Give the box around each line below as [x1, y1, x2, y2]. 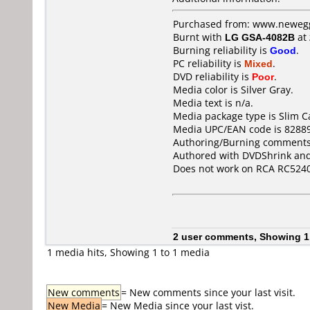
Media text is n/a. [173, 96, 253, 109]
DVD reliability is [173, 70, 252, 83]
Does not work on [173, 162, 256, 175]
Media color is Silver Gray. [173, 83, 293, 96]
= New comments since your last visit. [121, 286, 295, 299]
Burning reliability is [173, 44, 270, 57]
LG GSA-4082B [225, 30, 295, 44]
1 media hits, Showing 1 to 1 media [47, 246, 210, 259]
